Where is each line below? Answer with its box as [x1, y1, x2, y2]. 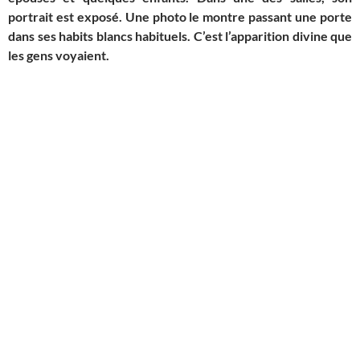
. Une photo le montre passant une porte [118, 9, 353, 25]
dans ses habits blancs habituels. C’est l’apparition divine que [8, 28, 352, 44]
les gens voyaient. [8, 47, 109, 63]
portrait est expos [8, 9, 112, 25]
